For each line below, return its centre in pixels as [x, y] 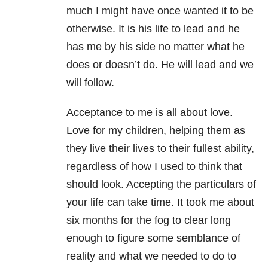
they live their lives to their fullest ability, [160, 148]
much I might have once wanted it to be [160, 10]
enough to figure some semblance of [153, 238]
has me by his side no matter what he [156, 46]
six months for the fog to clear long [149, 220]
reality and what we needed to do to [151, 256]
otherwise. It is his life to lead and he [153, 28]
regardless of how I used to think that [154, 166]
